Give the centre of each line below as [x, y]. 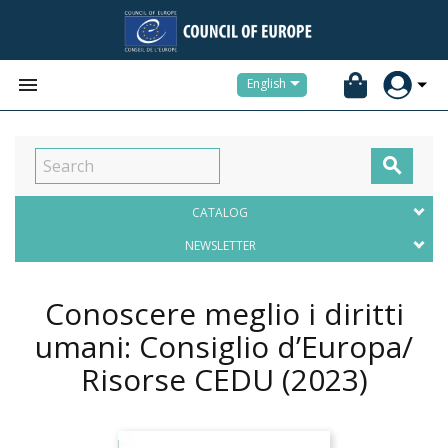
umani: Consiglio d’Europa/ [224, 346]
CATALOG [220, 212]
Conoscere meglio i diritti [224, 313]
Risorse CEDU [181, 379]
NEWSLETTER [220, 245]
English [266, 84]
